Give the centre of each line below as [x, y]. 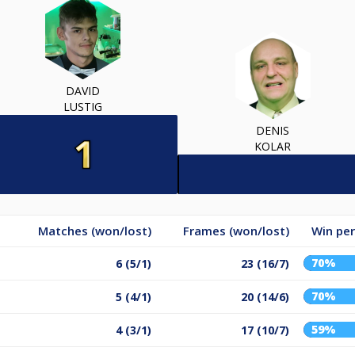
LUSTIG [82, 106]
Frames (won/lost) [236, 230]
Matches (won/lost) [95, 230]
